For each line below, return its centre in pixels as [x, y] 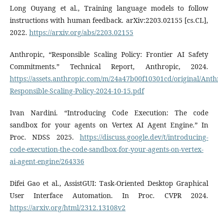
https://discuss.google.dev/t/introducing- [144, 137]
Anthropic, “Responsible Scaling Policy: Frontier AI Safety [109, 54]
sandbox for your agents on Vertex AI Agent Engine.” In [109, 125]
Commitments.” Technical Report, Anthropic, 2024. [109, 66]
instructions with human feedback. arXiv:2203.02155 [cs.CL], [109, 20]
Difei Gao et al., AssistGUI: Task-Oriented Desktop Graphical [109, 183]
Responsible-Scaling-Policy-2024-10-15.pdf [77, 91]
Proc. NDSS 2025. [45, 137]
